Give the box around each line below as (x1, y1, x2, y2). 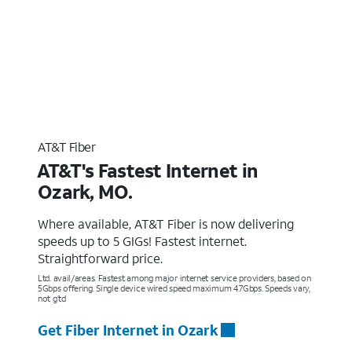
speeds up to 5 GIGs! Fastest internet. (38, 232, 247, 249)
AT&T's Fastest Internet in (36, 157, 258, 183)
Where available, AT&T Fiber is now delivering (38, 214, 294, 232)
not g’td (38, 292, 66, 304)
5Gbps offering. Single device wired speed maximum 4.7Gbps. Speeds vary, (38, 282, 310, 294)
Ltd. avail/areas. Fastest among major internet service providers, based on (38, 272, 311, 284)
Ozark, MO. (38, 178, 132, 204)
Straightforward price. (38, 249, 163, 266)
